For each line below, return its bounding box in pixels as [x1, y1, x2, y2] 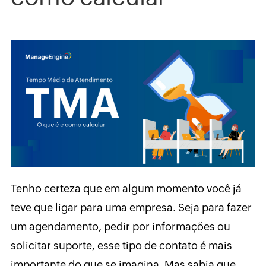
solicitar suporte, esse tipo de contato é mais [10, 239, 232, 252]
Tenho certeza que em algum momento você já [10, 182, 242, 195]
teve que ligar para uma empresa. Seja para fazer [10, 201, 252, 214]
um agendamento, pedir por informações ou [10, 220, 230, 233]
